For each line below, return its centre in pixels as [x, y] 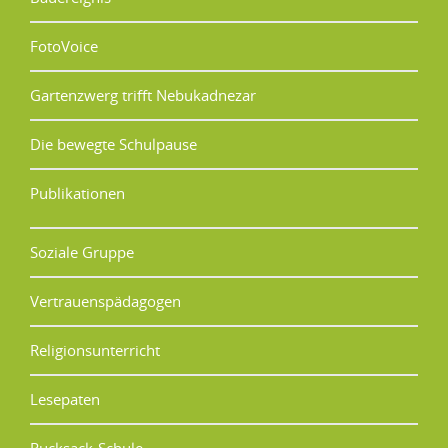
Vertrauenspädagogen [105, 300]
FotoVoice [64, 45]
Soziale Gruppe [82, 251]
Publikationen [77, 192]
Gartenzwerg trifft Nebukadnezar [143, 94]
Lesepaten [65, 398]
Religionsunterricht [95, 349]
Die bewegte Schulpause [113, 143]
